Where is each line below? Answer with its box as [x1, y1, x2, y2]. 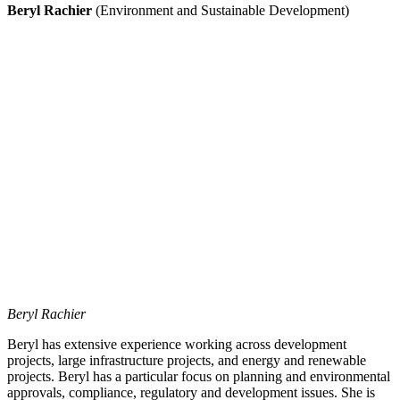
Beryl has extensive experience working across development [7, 336, 346, 352]
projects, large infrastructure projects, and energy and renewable [7, 352, 366, 368]
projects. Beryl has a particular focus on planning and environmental [7, 368, 390, 384]
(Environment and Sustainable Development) [96, 2, 349, 18]
